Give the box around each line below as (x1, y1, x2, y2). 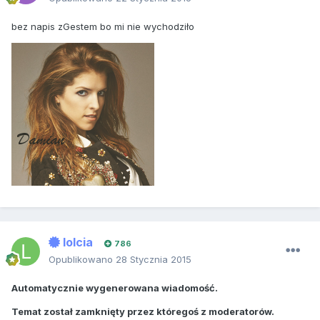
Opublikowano (49, 254, 116, 266)
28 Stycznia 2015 (116, 254, 191, 266)
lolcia (60, 235, 93, 250)
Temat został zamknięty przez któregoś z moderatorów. (11, 306, 274, 318)
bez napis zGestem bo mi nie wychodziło (11, 21, 197, 33)
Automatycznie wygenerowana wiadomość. (11, 282, 218, 294)
